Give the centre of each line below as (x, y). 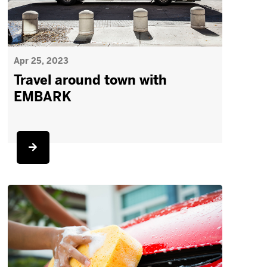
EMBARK (42, 97)
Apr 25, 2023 (41, 61)
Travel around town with (90, 80)
